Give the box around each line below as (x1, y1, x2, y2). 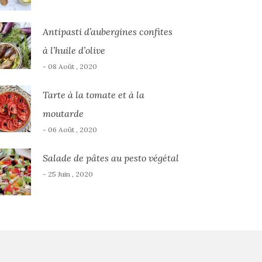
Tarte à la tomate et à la (42, 89, 144, 101)
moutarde (42, 108, 84, 119)
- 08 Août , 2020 (42, 62, 97, 71)
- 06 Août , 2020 (42, 125, 97, 134)
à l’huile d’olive (42, 44, 105, 56)
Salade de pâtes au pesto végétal (42, 152, 179, 164)
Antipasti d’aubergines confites (42, 26, 173, 37)
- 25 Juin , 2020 (42, 170, 93, 178)
